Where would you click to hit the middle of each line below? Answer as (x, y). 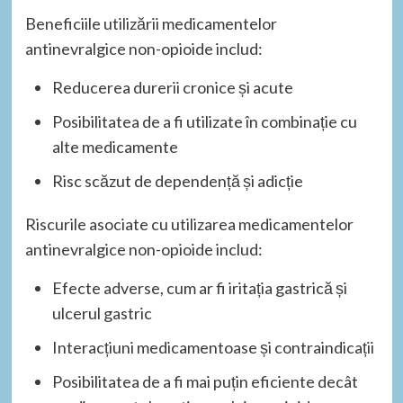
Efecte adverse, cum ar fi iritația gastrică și (199, 288)
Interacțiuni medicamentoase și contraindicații (213, 348)
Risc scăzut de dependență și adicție (177, 181)
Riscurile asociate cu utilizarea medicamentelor (189, 224)
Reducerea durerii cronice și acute (172, 88)
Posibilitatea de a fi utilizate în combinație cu (204, 122)
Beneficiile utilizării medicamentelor (151, 24)
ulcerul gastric (102, 313)
